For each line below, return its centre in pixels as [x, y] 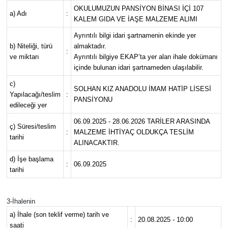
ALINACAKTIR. [96, 142]
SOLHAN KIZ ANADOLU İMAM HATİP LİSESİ [142, 89]
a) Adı [18, 13]
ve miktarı [24, 56]
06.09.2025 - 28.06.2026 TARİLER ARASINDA [142, 121]
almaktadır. [90, 46]
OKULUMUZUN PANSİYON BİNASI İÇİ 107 [138, 8]
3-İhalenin [21, 201]
